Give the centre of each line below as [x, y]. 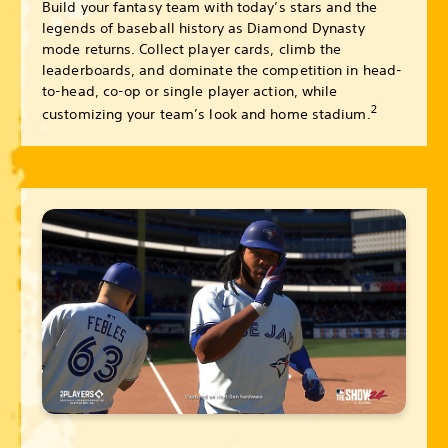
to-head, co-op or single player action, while [190, 91]
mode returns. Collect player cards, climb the [192, 49]
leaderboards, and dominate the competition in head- [222, 70]
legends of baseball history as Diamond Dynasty [203, 28]
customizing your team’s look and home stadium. [206, 113]
